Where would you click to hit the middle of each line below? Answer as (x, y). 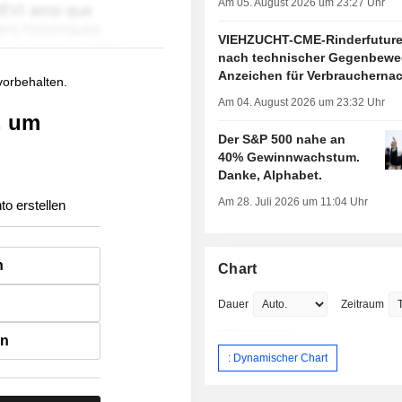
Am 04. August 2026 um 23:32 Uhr (302, 103)
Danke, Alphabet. (271, 175)
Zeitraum (363, 305)
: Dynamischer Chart (278, 358)
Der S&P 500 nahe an (282, 140)
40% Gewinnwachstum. (289, 157)
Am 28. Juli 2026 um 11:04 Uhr (293, 202)
